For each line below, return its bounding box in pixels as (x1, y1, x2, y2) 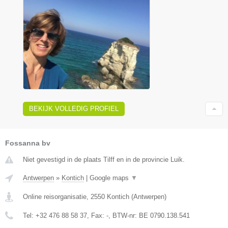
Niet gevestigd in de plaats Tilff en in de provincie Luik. (23, 156, 185, 164)
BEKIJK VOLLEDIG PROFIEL (29, 105, 119, 113)
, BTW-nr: (108, 212, 139, 220)
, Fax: (87, 212, 106, 220)
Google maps (90, 174, 131, 182)
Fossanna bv (5, 139, 50, 148)
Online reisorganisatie (23, 193, 87, 201)
